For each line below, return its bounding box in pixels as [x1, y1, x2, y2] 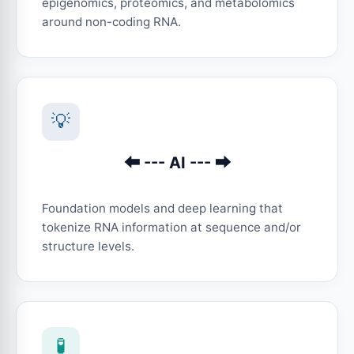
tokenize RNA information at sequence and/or [42, 220, 301, 235]
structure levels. [42, 239, 134, 254]
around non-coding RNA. [42, 14, 181, 30]
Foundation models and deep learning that [42, 201, 283, 217]
